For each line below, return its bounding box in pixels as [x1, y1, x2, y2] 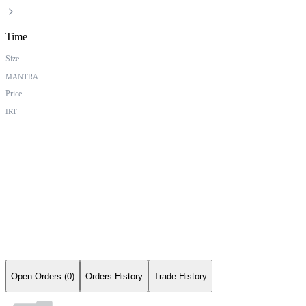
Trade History [154, 270, 207, 281]
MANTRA [5, 72, 38, 81]
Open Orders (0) [11, 270, 74, 281]
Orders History [85, 270, 143, 281]
